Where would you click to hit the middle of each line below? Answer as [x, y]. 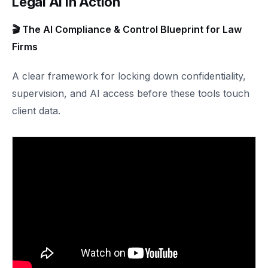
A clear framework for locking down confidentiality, [129, 76]
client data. [36, 111]
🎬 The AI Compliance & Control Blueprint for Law [127, 29]
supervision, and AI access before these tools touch [131, 93]
